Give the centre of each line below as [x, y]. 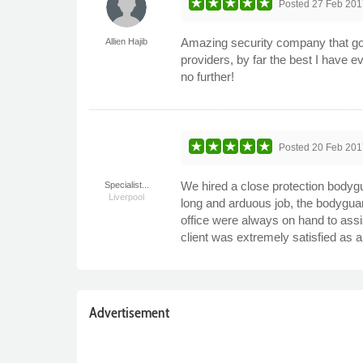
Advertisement [129, 312]
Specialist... [126, 184]
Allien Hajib [127, 41]
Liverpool [127, 196]
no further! [208, 76]
